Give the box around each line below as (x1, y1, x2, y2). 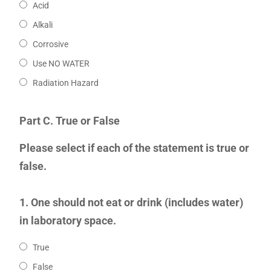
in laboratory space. (19, 214, 116, 227)
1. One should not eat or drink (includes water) (19, 196, 243, 209)
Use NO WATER (32, 59, 90, 69)
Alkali (32, 20, 53, 30)
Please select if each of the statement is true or (19, 142, 249, 155)
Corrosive (32, 39, 68, 50)
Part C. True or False (19, 114, 120, 128)
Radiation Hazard (32, 78, 99, 88)
